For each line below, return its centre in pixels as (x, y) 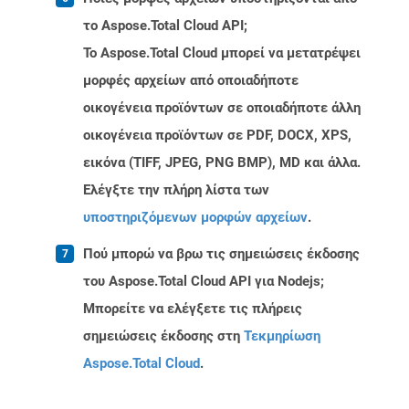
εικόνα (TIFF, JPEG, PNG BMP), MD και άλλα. (222, 163)
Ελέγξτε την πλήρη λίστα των (176, 190)
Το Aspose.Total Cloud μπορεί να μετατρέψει (222, 53)
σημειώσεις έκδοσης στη (163, 336)
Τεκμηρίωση (282, 336)
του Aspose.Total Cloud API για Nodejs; (204, 282)
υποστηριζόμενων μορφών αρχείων (195, 218)
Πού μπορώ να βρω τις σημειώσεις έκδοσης (221, 254)
